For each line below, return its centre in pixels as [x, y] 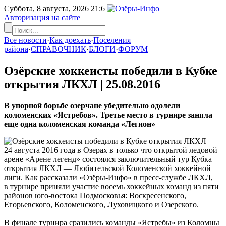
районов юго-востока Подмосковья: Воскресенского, [95, 195]
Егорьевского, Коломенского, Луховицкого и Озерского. [101, 204]
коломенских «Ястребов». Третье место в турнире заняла [108, 115]
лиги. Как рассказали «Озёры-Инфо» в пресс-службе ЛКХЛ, [108, 177]
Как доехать [70, 40]
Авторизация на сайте [42, 17]
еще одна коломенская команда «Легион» [80, 124]
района [16, 49]
